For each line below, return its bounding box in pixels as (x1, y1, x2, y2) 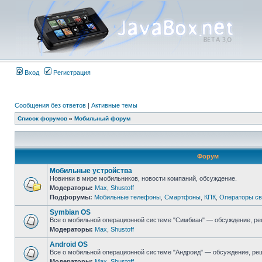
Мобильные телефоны (94, 194, 161, 201)
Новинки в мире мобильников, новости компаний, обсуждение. (50, 175, 237, 182)
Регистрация (51, 69, 91, 76)
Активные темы (91, 102, 137, 109)
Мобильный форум (74, 115, 130, 122)
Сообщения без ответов (15, 102, 86, 109)
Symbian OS (50, 208, 91, 216)
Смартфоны (164, 194, 201, 201)
